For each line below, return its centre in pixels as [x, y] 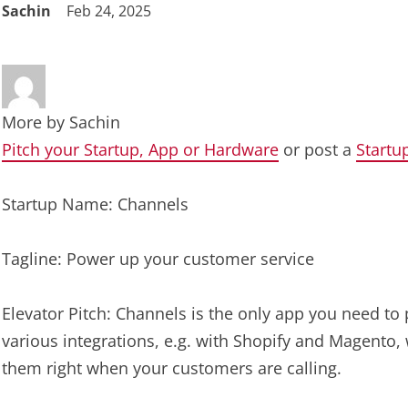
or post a [317, 149]
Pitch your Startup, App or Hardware [140, 149]
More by [36, 122]
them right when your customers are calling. [172, 368]
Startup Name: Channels [95, 204]
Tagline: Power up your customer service [158, 259]
